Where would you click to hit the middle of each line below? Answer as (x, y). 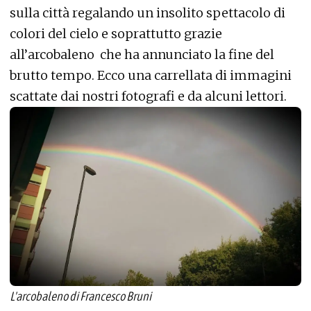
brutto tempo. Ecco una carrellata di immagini (151, 75)
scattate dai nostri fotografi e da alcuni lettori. (148, 96)
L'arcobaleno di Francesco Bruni (81, 296)
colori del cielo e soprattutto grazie (116, 34)
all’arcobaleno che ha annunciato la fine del (142, 54)
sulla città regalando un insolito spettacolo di (148, 13)
